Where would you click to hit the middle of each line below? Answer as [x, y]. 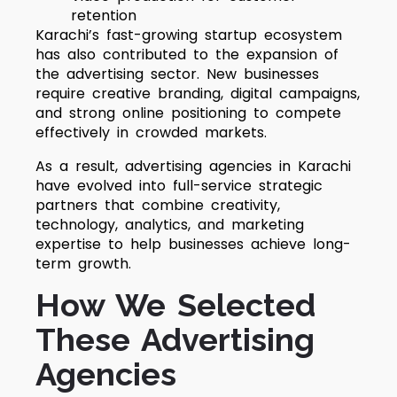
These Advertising [175, 339]
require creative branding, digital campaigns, [198, 93]
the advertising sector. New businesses [177, 74]
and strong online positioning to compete [188, 113]
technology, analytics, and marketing [170, 225]
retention [104, 16]
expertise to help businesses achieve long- [193, 244]
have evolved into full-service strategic [179, 186]
